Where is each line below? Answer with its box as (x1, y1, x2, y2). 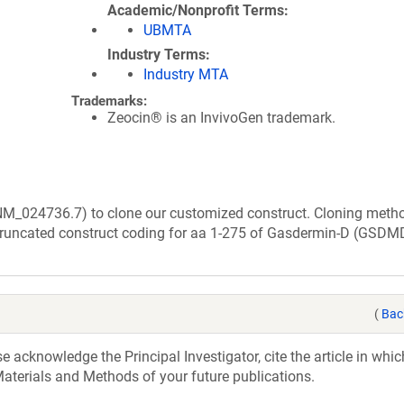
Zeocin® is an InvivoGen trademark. (107, 109, 335, 126)
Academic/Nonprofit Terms (107, 2, 284, 19)
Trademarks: (71, 93, 147, 109)
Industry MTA (143, 66, 228, 83)
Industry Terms (107, 46, 206, 63)
